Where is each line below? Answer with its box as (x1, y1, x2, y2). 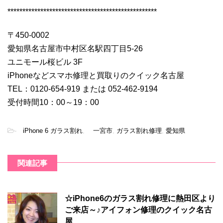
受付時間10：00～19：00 (7, 98, 99, 107)
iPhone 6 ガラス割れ (16, 126, 83, 134)
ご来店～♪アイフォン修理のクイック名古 (65, 205, 212, 214)
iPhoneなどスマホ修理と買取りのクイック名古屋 (7, 71, 184, 80)
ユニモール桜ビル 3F (7, 57, 83, 66)
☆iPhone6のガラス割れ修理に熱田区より (65, 194, 216, 203)
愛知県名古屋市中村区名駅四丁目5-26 (7, 44, 143, 53)
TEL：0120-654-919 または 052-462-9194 (7, 84, 158, 93)
